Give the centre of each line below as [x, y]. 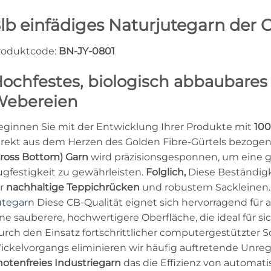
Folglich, [166, 172]
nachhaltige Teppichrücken [73, 187]
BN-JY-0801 [87, 51]
